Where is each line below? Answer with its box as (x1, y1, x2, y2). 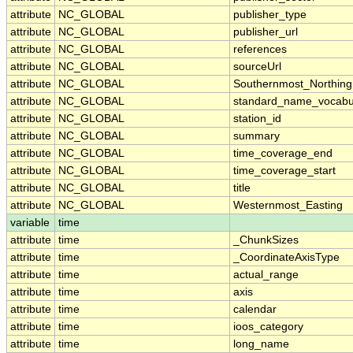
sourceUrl (233, 61, 281, 73)
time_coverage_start (233, 165, 336, 177)
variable (10, 217, 50, 229)
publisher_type (233, 9, 307, 21)
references (233, 43, 287, 56)
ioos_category (233, 321, 303, 333)
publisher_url (233, 26, 298, 39)
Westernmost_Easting (233, 199, 343, 212)
